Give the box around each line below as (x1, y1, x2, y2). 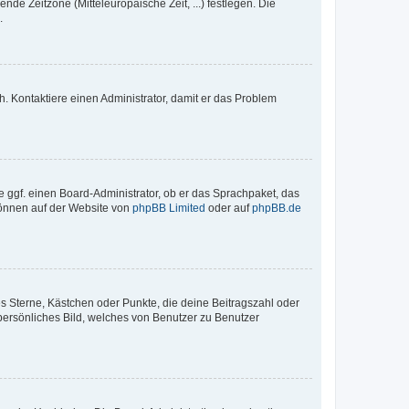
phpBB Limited (132, 201, 205, 215)
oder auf (205, 201, 252, 215)
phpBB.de (252, 201, 301, 215)
